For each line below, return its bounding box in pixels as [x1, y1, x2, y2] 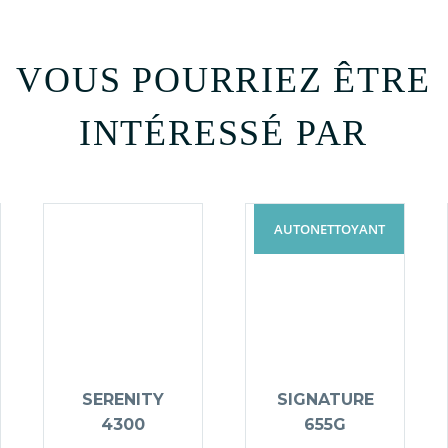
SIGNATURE [276, 389, 374, 409]
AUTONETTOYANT [273, 219, 385, 238]
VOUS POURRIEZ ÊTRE [16, 59, 431, 100]
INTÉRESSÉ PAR [78, 112, 369, 153]
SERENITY [82, 389, 164, 409]
